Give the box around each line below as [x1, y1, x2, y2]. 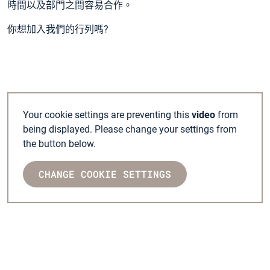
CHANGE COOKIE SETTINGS [39, 167, 171, 180]
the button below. [23, 137, 96, 149]
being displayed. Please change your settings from [23, 123, 237, 135]
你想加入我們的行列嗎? [7, 23, 108, 35]
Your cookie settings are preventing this [23, 108, 192, 121]
